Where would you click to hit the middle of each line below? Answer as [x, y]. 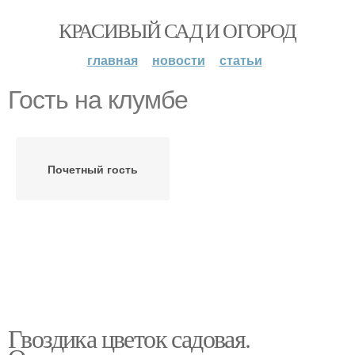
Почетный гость [93, 169]
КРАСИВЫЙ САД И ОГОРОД [177, 30]
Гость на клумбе [98, 100]
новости [178, 60]
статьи [240, 60]
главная [112, 60]
